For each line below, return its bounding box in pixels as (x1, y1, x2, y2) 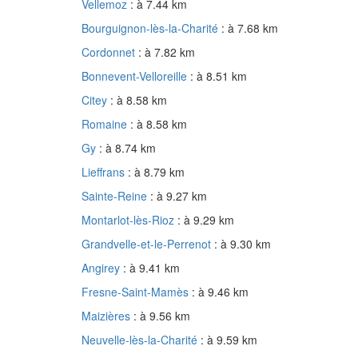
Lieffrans (82, 164, 128, 181)
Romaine (82, 116, 130, 133)
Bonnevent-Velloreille (82, 68, 190, 85)
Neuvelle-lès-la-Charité (82, 332, 201, 348)
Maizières (82, 308, 133, 324)
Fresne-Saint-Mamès (82, 284, 192, 300)
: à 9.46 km (192, 284, 249, 300)
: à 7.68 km (221, 20, 278, 37)
